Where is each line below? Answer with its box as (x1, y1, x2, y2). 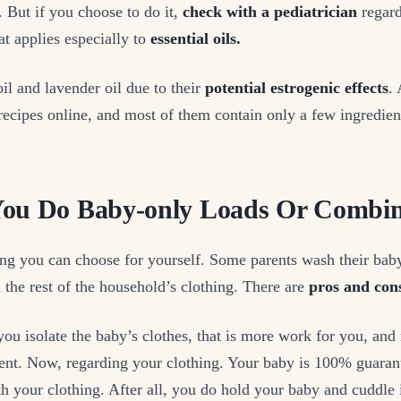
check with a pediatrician (183, 3, 357, 21)
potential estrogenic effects (205, 79, 388, 98)
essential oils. (150, 30, 241, 48)
